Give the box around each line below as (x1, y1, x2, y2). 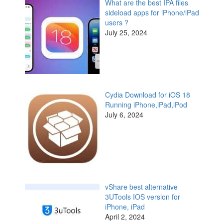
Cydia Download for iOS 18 (105, 90, 190, 100)
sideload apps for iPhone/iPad (105, 7, 199, 17)
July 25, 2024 (105, 27, 147, 37)
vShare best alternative (105, 182, 178, 192)
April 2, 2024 (105, 212, 145, 222)
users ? (105, 17, 128, 27)
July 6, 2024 (105, 110, 143, 120)
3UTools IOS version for (105, 192, 180, 202)
